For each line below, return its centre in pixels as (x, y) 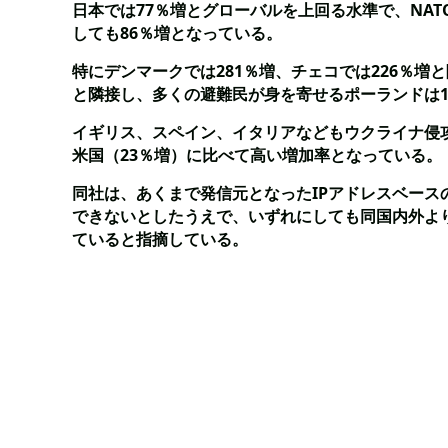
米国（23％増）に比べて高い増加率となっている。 (257, 155)
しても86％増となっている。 (177, 33)
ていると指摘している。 (160, 239)
